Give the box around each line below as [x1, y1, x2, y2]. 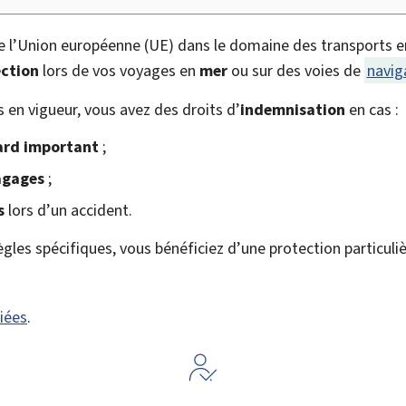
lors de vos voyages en [39, 59, 199, 82]
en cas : [345, 98, 399, 121]
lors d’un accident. [5, 198, 132, 221]
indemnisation [240, 98, 345, 121]
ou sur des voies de [227, 59, 364, 82]
